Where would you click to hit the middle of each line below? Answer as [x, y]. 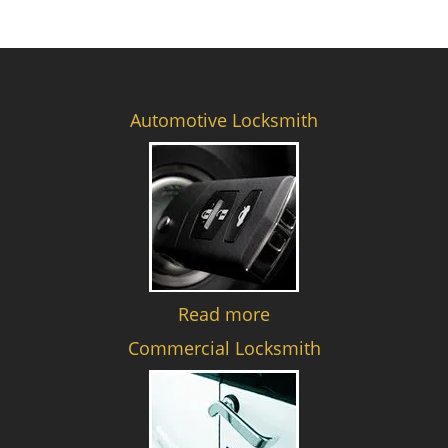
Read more [224, 314]
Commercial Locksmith [224, 348]
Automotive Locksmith [224, 120]
